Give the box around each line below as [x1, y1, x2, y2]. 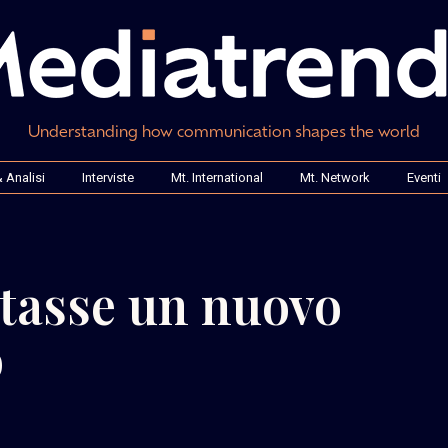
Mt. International [170, 169, 263, 185]
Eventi [406, 169, 441, 185]
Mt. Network [299, 169, 370, 185]
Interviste [81, 169, 134, 185]
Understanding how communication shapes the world [27, 119, 420, 141]
